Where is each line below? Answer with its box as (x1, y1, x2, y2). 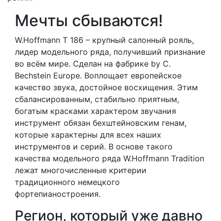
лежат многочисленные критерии (15, 165, 147, 176)
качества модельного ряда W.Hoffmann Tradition (15, 153, 204, 164)
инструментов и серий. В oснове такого (15, 142, 173, 152)
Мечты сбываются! (15, 11, 163, 31)
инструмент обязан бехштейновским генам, (15, 118, 186, 128)
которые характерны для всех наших (15, 130, 161, 140)
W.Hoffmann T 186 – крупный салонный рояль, (15, 35, 194, 45)
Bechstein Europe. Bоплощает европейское (15, 71, 182, 81)
